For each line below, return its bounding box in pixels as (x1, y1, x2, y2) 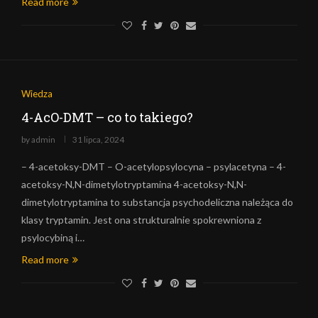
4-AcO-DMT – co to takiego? (21, 109, 193, 126)
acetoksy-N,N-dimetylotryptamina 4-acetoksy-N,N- (21, 178, 247, 190)
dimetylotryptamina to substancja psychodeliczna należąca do (21, 196, 293, 208)
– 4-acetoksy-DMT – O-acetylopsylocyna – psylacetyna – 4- (21, 160, 286, 172)
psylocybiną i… (21, 231, 84, 243)
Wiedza (21, 88, 53, 99)
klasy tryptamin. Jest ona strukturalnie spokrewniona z (21, 214, 261, 226)
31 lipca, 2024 (72, 134, 124, 145)
